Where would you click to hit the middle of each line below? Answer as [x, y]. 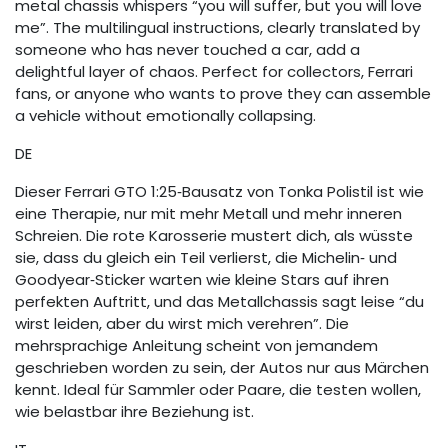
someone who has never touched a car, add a [187, 50]
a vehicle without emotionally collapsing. [165, 116]
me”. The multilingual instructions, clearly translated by [217, 28]
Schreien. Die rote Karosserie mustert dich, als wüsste [214, 236]
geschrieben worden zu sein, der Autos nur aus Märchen [222, 368]
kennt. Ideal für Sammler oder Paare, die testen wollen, [218, 390]
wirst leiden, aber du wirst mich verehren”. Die [182, 324]
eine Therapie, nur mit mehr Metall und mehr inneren [208, 214]
